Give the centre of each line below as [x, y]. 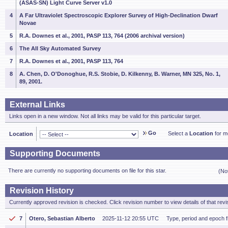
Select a [179, 133]
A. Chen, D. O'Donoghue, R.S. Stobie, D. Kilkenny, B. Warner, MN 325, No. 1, [120, 74]
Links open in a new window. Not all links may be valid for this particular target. [105, 116]
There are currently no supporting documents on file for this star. [87, 170]
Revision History [42, 191]
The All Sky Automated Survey [60, 48]
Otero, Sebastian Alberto [62, 218]
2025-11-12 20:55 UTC [131, 218]
